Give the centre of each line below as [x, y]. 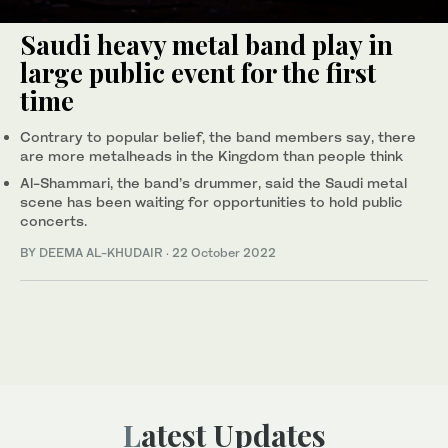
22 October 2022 [224, 252]
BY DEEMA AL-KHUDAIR [93, 252]
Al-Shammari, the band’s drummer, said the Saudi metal [213, 182]
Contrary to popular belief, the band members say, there [218, 136]
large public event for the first [198, 72]
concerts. [53, 220]
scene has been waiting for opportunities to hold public [211, 201]
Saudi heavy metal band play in [206, 44]
